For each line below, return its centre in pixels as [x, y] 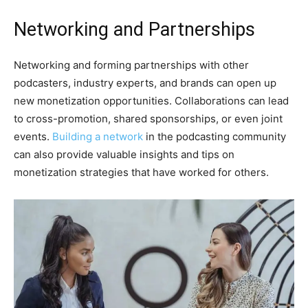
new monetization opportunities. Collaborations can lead [151, 100]
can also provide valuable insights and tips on [124, 154]
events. [33, 136]
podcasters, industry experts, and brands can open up [145, 82]
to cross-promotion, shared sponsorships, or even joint [148, 118]
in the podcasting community [214, 136]
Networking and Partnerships [134, 29]
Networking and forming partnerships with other [131, 65]
